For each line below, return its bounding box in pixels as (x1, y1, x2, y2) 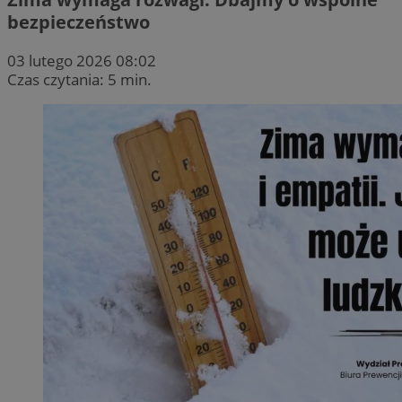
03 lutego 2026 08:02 (7, 49, 156, 71)
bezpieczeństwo (7, 9, 150, 34)
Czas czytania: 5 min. (7, 68, 152, 90)
